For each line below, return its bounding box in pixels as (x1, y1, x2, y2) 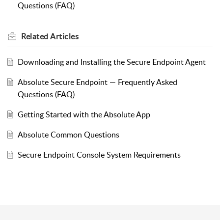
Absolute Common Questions (17, 129, 119, 140)
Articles (50, 30, 79, 42)
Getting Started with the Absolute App (17, 109, 150, 120)
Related (21, 30, 50, 42)
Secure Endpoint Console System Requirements (17, 149, 181, 160)
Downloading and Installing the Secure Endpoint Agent (17, 56, 206, 67)
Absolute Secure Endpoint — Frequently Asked (17, 76, 177, 87)
